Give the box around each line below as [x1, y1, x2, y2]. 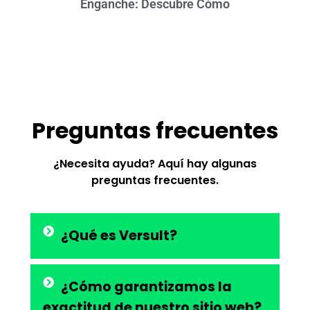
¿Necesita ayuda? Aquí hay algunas [53, 156, 257, 172]
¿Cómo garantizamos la [61, 277, 232, 296]
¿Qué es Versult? [61, 226, 177, 245]
